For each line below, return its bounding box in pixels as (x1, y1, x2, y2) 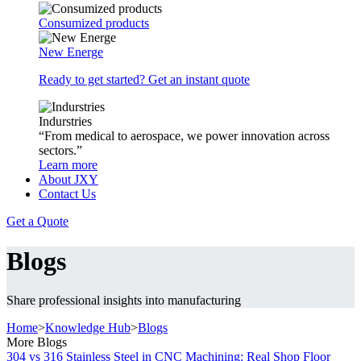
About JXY (39, 172, 98, 187)
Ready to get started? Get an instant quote (39, 73, 250, 87)
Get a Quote (6, 214, 68, 229)
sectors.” (39, 143, 82, 158)
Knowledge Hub (45, 321, 131, 335)
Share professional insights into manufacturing (6, 293, 241, 308)
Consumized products (39, 16, 149, 31)
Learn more (39, 158, 98, 172)
